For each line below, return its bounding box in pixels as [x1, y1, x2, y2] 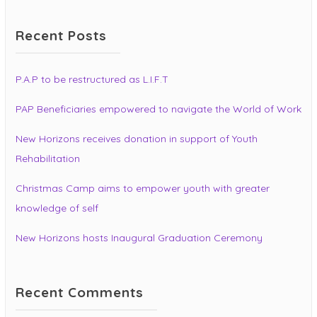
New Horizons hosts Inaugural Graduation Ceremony [16, 231, 263, 245]
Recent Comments [16, 284, 144, 301]
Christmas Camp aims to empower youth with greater [16, 182, 270, 195]
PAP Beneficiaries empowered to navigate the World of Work [16, 103, 301, 116]
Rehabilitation [16, 152, 80, 166]
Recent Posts [16, 27, 107, 45]
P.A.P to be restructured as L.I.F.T [16, 73, 168, 86]
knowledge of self [16, 202, 98, 215]
